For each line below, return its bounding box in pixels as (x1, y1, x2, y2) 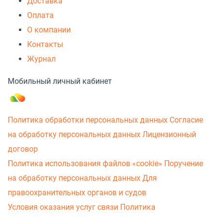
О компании (27, 25, 71, 34)
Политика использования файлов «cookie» (8, 158, 162, 168)
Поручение (164, 158, 203, 168)
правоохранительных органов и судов (8, 187, 146, 197)
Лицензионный (142, 129, 196, 139)
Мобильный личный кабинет (8, 76, 112, 86)
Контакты (27, 39, 63, 49)
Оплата (27, 10, 54, 20)
